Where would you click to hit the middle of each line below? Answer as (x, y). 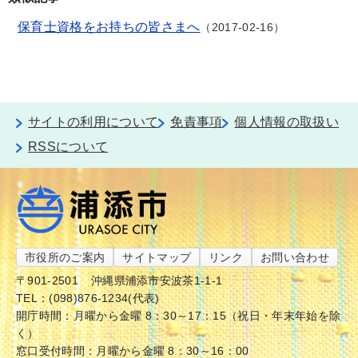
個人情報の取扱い (287, 122)
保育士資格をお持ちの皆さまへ (109, 27)
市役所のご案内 (65, 257)
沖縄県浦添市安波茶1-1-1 (157, 280)
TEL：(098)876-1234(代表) (88, 298)
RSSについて (68, 147)
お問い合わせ (295, 257)
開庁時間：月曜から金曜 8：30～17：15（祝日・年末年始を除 (179, 316)
